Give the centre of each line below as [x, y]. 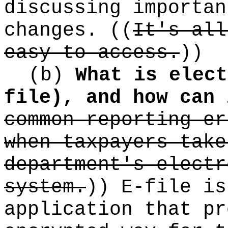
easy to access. [92, 53]
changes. [57, 31]
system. [45, 187]
